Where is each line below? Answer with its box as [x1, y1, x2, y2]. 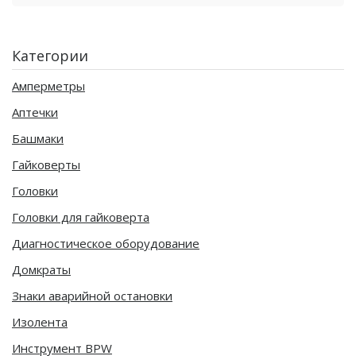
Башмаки [12, 130, 64, 146]
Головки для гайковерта [12, 208, 149, 225]
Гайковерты [12, 156, 80, 172]
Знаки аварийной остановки [12, 287, 172, 304]
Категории [12, 45, 88, 65]
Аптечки [12, 103, 58, 120]
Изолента [12, 313, 68, 330]
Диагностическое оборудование [12, 234, 199, 251]
